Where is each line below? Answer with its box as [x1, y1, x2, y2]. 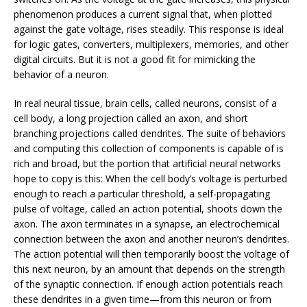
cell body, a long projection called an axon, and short [14, 111, 248, 125]
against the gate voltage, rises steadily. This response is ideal [14, 22, 284, 36]
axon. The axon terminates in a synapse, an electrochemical [14, 217, 280, 230]
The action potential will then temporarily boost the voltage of [14, 247, 289, 260]
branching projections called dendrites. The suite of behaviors [14, 126, 286, 140]
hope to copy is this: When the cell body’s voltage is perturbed [14, 171, 287, 185]
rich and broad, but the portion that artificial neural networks [14, 156, 281, 170]
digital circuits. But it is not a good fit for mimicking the [14, 52, 256, 66]
